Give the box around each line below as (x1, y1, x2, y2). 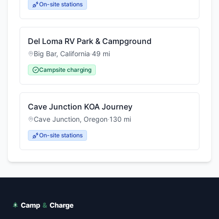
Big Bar (34, 49, 56, 58)
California (60, 49, 90, 58)
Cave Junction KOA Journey (28, 102, 132, 111)
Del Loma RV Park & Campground (28, 36, 152, 46)
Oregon (84, 115, 108, 123)
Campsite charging (39, 66, 91, 73)
